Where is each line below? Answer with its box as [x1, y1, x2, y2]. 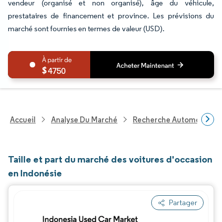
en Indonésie [8, 167, 62, 179]
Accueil [10, 114, 36, 124]
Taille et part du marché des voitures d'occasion [8, 153, 212, 165]
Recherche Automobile [133, 114, 213, 124]
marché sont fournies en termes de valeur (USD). [8, 24, 165, 33]
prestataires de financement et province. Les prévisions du [8, 11, 214, 20]
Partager [169, 198, 197, 207]
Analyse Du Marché [51, 114, 117, 124]
